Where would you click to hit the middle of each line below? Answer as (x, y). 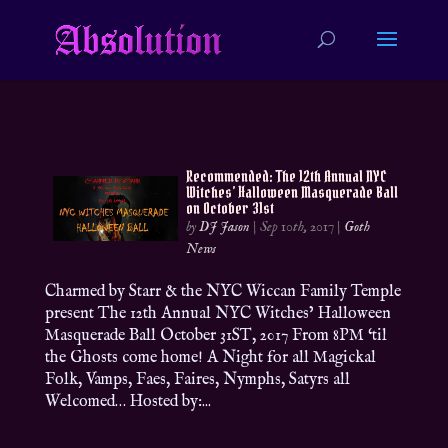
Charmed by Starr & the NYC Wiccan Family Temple (222, 292)
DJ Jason (225, 227)
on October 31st (230, 208)
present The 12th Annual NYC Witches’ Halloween (217, 314)
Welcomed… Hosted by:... (127, 402)
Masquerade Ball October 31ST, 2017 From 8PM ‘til (215, 336)
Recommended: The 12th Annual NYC (287, 176)
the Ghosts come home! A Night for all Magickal (210, 358)
